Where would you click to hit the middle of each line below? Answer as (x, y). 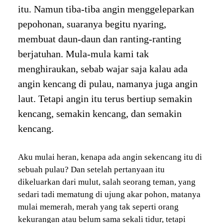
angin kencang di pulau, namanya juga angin (108, 84)
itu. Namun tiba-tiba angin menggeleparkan (106, 9)
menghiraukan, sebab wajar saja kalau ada (103, 69)
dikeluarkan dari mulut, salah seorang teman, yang (107, 182)
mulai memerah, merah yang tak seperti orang (98, 207)
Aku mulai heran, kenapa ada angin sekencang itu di (110, 157)
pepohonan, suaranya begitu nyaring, (92, 24)
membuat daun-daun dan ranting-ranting (99, 39)
